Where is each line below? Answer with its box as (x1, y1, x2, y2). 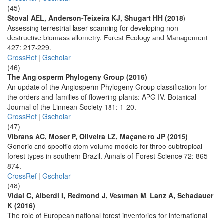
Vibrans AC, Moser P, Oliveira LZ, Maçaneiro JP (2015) (7, 131, 188, 141)
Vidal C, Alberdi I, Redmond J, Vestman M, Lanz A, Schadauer (7, 190, 213, 200)
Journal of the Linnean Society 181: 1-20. (7, 102, 136, 111)
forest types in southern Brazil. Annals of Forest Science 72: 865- (7, 151, 210, 161)
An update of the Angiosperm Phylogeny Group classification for (7, 82, 207, 92)
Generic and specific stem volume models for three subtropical (7, 141, 202, 151)
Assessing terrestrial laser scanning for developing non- (7, 23, 181, 33)
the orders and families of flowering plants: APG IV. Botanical (7, 92, 196, 102)
